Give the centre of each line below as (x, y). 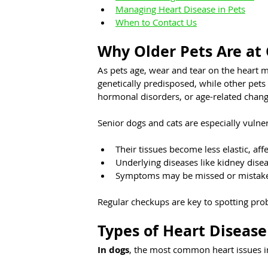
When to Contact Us (156, 22)
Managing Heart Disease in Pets (180, 9)
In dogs (113, 250)
